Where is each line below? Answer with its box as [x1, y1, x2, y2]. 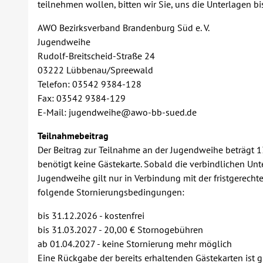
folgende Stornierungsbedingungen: [38, 186, 184, 198]
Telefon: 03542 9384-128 [38, 78, 141, 90]
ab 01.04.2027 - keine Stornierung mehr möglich [38, 238, 232, 249]
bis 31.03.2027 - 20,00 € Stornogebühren [38, 224, 203, 235]
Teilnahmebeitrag [38, 130, 109, 141]
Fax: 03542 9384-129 [38, 92, 126, 104]
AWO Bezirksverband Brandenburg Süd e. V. [38, 22, 210, 33]
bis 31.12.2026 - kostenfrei [38, 210, 144, 221]
